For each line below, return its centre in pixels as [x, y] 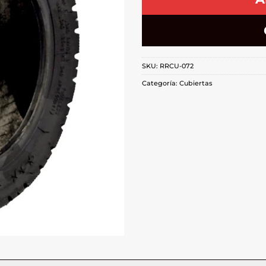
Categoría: [161, 83]
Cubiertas [196, 83]
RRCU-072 [177, 66]
